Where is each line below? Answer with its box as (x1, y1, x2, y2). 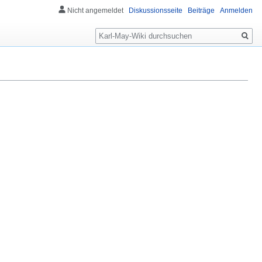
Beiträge (188, 6, 215, 15)
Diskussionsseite (129, 6, 182, 15)
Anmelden (220, 6, 253, 15)
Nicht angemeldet (67, 6, 123, 15)
